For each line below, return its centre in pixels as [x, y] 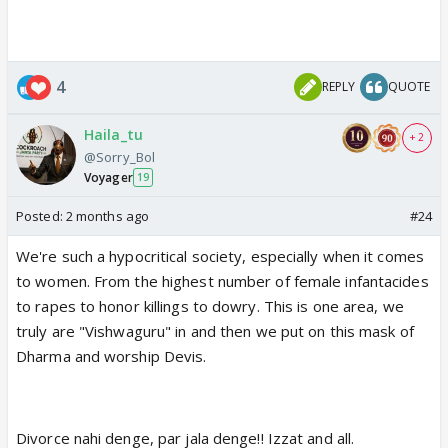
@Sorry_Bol [119, 156]
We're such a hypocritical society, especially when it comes [220, 255]
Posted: [41, 215]
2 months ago [107, 215]
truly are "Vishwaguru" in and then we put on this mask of [215, 330]
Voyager [108, 177]
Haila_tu [113, 134]
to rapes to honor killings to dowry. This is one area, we [210, 305]
